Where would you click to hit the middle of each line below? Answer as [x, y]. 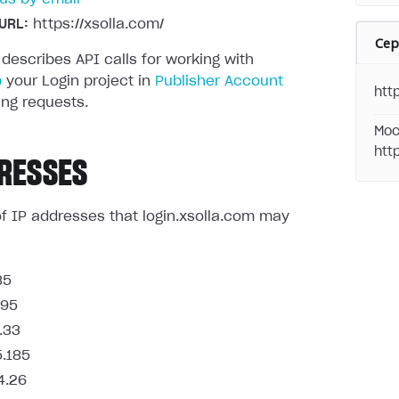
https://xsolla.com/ [96, 24]
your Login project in [78, 81]
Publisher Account [219, 81]
